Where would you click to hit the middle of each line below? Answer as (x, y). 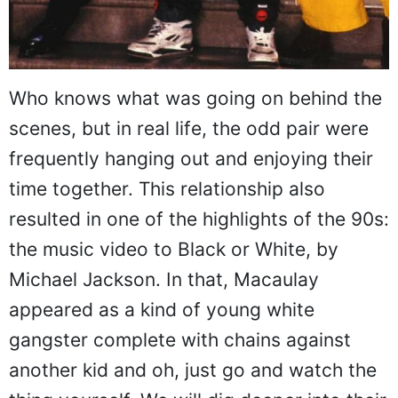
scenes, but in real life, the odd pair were (189, 129)
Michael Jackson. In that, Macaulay (164, 280)
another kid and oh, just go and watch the (193, 370)
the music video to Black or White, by (174, 250)
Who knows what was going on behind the (195, 99)
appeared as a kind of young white (162, 310)
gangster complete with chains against (180, 340)
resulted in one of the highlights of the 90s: (199, 219)
